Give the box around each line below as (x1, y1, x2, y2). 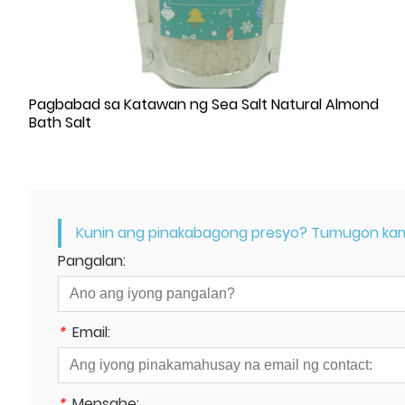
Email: (72, 321, 110, 343)
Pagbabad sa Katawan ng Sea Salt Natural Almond (29, 93, 379, 115)
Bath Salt (29, 111, 91, 133)
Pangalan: (58, 250, 126, 271)
